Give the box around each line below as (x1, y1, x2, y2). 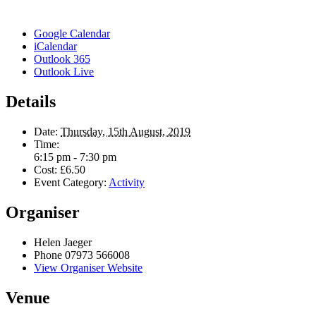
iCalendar (34, 40, 77, 53)
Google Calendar (34, 28, 110, 40)
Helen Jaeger (34, 236, 92, 248)
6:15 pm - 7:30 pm (34, 150, 116, 163)
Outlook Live (34, 66, 94, 78)
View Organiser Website (34, 261, 142, 274)
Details (6, 92, 56, 111)
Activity (109, 176, 145, 188)
